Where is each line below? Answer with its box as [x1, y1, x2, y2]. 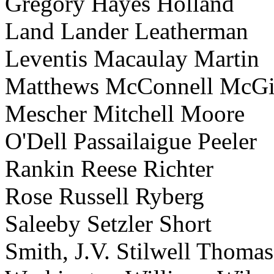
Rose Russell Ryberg [5, 183, 204, 209]
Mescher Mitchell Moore [5, 100, 245, 127]
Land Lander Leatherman [5, 18, 248, 44]
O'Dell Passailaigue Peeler [5, 128, 257, 154]
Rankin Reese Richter [5, 155, 213, 182]
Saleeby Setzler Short [5, 210, 212, 237]
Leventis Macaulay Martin [5, 45, 259, 72]
